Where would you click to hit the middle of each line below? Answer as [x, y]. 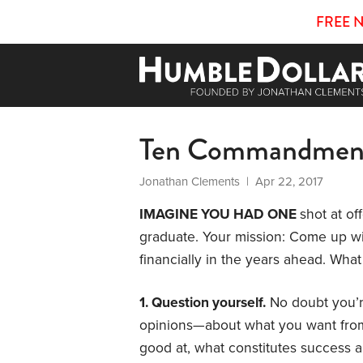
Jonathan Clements [190, 181]
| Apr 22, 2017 [282, 181]
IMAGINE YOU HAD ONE [220, 214]
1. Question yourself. [203, 302]
